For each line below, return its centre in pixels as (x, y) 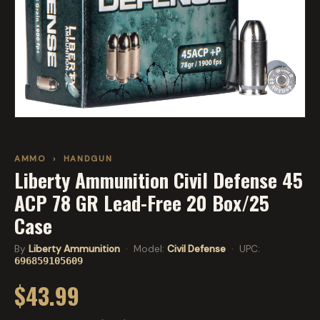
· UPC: (243, 249)
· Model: (144, 249)
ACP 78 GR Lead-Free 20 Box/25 (142, 202)
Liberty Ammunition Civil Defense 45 (159, 180)
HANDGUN (88, 159)
